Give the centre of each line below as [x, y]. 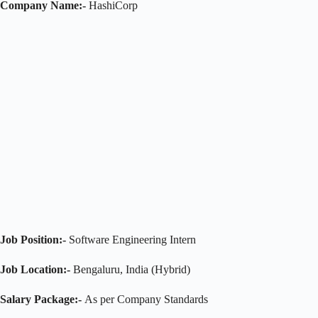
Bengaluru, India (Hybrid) [130, 269]
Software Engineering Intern [131, 239]
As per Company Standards [145, 299]
